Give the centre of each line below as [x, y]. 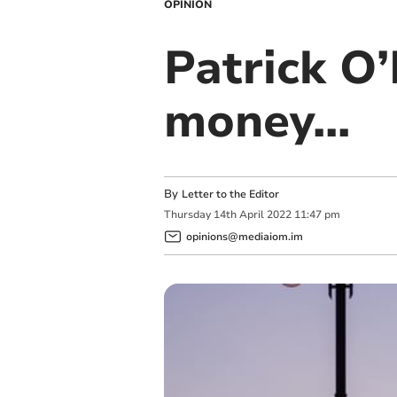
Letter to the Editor [230, 194]
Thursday [187, 215]
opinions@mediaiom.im [244, 236]
